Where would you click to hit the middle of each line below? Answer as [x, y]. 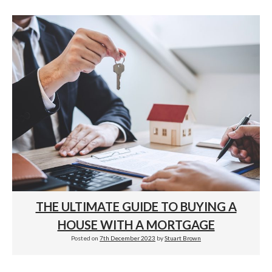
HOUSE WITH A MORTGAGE [136, 225]
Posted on [85, 238]
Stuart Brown [183, 238]
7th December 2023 [127, 238]
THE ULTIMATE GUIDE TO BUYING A [136, 207]
